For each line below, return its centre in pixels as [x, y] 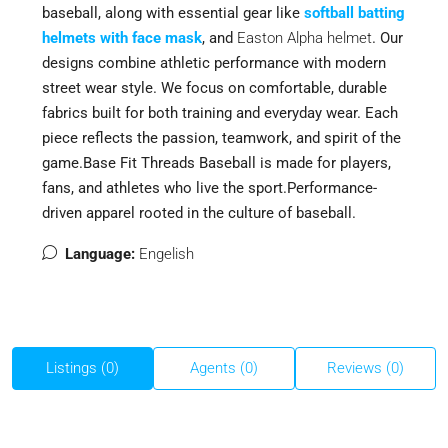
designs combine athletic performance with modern [214, 63]
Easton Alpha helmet [304, 38]
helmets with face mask [122, 38]
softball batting [354, 13]
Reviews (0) [365, 368]
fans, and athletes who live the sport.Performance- [209, 188]
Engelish [166, 254]
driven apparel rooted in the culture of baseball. [199, 213]
